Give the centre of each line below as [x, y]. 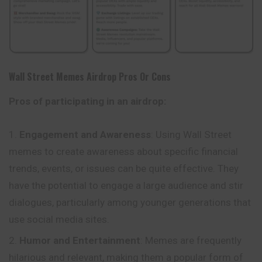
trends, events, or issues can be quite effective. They [124, 169]
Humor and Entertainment [80, 241]
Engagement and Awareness [85, 135]
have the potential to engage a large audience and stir [126, 186]
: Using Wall [177, 135]
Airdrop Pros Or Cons [127, 76]
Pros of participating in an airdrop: [87, 101]
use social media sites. [59, 220]
